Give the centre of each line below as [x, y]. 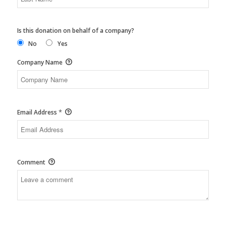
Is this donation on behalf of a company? [75, 31]
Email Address [38, 112]
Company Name [40, 63]
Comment [32, 162]
